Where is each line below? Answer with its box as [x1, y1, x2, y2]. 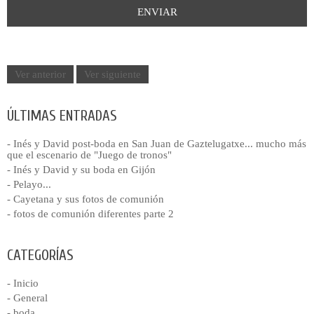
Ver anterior [15, 69, 66, 81]
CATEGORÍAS [7, 247, 74, 264]
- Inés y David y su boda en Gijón [7, 164, 156, 176]
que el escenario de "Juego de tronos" [7, 149, 172, 161]
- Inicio [7, 278, 39, 289]
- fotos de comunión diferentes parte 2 [7, 208, 174, 220]
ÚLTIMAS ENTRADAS [7, 107, 117, 125]
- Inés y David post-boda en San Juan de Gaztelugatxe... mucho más [7, 138, 306, 150]
